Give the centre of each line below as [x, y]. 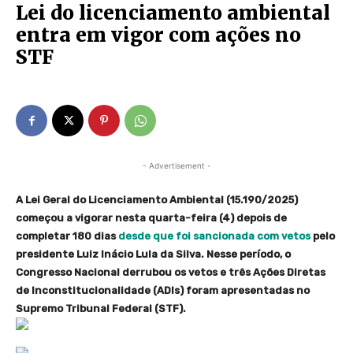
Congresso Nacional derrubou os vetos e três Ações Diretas [171, 273]
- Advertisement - [176, 166]
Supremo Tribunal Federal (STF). [101, 309]
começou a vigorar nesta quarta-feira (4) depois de [151, 218]
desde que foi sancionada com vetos [214, 236]
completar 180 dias [67, 236]
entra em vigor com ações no [158, 35]
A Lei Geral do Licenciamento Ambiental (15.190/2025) [157, 200]
